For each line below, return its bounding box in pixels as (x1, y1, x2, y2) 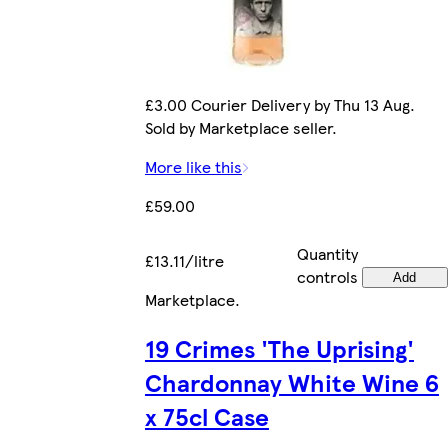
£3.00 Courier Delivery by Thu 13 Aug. (145, 92, 415, 116)
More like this (145, 154, 242, 178)
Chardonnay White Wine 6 (145, 364, 439, 399)
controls (296, 264, 358, 288)
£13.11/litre (145, 248, 224, 272)
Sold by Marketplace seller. (145, 115, 337, 139)
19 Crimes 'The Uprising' (145, 330, 414, 365)
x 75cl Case (145, 398, 269, 433)
